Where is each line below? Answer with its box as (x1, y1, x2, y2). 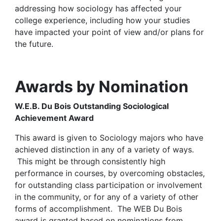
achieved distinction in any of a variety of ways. (15, 145, 194, 154)
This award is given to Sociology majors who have (15, 133, 203, 143)
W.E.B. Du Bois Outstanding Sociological (15, 101, 169, 111)
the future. (15, 39, 53, 49)
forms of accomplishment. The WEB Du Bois (15, 204, 182, 214)
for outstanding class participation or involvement (15, 180, 202, 190)
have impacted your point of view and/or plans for (15, 27, 204, 37)
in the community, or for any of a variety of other (15, 192, 198, 202)
